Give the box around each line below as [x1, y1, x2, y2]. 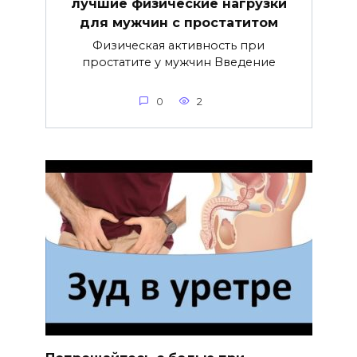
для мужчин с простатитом [79, 14, 278, 30]
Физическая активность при [92, 37, 265, 53]
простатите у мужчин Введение [81, 54, 276, 69]
